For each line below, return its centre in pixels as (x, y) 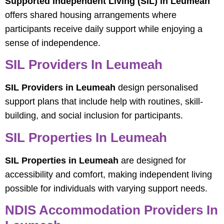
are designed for (152, 160)
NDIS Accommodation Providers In (111, 210)
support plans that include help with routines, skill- (104, 102)
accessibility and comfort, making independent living (108, 174)
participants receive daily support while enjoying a (104, 29)
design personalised (157, 88)
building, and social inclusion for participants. (94, 116)
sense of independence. (53, 43)
